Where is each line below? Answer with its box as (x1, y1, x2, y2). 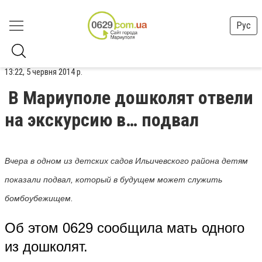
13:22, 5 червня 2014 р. (5, 67, 82, 77)
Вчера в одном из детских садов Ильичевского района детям (5, 156, 248, 166)
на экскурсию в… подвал (5, 109, 199, 131)
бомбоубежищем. (5, 194, 73, 203)
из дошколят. (5, 238, 88, 254)
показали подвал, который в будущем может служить (5, 175, 222, 184)
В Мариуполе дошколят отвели (8, 87, 253, 109)
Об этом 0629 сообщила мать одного (5, 219, 244, 236)
